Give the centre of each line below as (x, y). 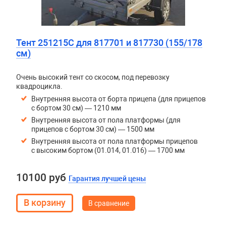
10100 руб (42, 178)
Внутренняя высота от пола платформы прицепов (114, 141)
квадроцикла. (39, 86)
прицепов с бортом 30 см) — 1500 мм (93, 129)
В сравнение (108, 203)
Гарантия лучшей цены (107, 179)
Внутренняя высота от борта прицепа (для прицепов (118, 99)
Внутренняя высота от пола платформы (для (106, 120)
